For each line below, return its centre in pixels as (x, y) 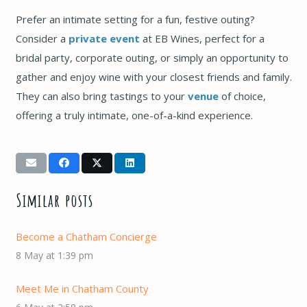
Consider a (42, 38)
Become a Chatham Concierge (86, 236)
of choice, (242, 96)
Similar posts (54, 200)
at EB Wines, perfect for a (202, 38)
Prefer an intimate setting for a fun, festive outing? (135, 19)
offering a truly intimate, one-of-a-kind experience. (134, 115)
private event (104, 38)
